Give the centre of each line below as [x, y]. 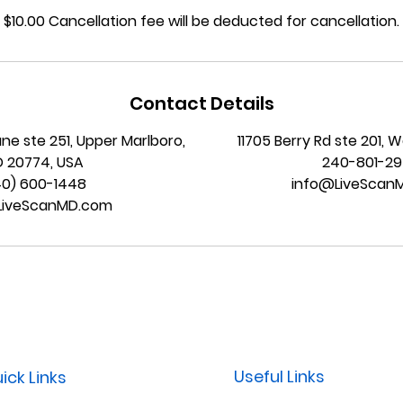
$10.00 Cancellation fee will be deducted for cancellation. [201, 22]
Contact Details [201, 104]
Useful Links [279, 377]
